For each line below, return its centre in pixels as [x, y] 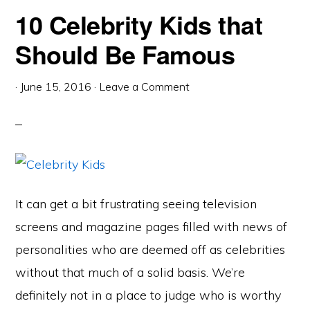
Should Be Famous [125, 54]
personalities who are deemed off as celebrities [151, 249]
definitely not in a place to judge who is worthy [148, 295]
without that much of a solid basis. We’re [130, 272]
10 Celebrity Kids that [139, 24]
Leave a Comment [145, 86]
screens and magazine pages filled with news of [152, 227]
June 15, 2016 [56, 86]
